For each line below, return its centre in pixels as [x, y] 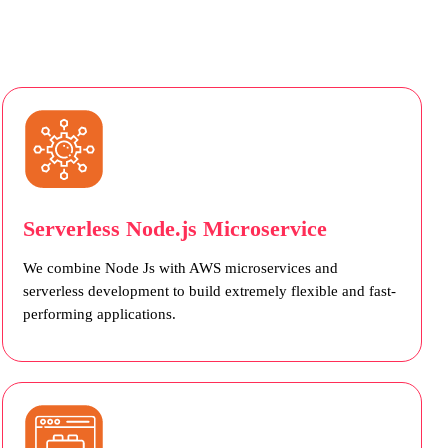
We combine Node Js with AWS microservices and [180, 268]
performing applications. [99, 314]
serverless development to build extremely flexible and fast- [209, 291]
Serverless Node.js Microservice [174, 229]
